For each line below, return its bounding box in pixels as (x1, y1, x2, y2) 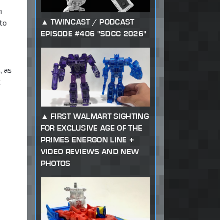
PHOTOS (40, 158, 71, 168)
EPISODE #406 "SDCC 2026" (40, 29, 147, 39)
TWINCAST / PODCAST (50, 17, 135, 27)
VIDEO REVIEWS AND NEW (40, 146, 139, 156)
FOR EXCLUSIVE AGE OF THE (40, 123, 143, 133)
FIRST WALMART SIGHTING (50, 111, 149, 121)
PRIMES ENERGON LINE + (40, 135, 135, 144)
